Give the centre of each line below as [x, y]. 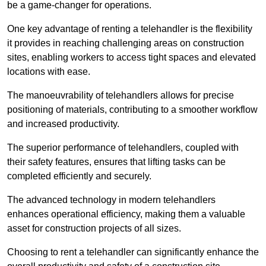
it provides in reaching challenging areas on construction [126, 43]
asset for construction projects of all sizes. [94, 229]
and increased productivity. [63, 124]
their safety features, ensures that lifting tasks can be [116, 162]
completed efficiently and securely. [79, 176]
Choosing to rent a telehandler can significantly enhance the [133, 252]
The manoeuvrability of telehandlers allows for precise [121, 96]
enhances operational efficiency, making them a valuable [126, 214]
